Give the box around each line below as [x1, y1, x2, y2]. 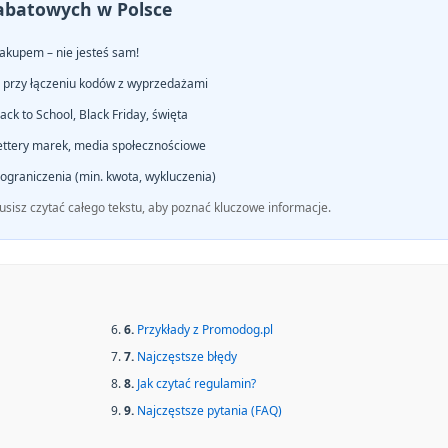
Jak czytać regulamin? [137, 375, 256, 392]
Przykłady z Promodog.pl [137, 321, 273, 338]
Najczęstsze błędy [137, 348, 237, 365]
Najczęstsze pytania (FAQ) [137, 402, 282, 419]
